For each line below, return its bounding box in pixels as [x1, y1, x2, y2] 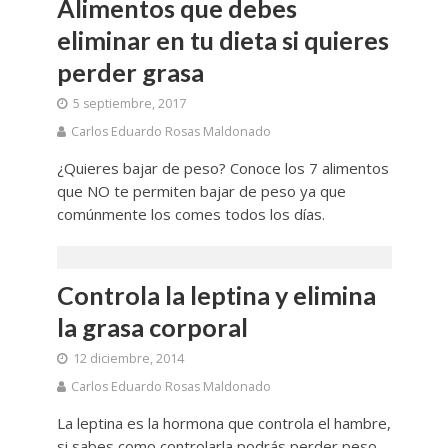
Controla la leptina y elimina [56, 280, 376, 311]
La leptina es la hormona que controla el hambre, [56, 413, 391, 434]
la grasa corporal [56, 312, 248, 343]
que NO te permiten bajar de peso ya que [56, 181, 346, 202]
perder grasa [56, 57, 204, 88]
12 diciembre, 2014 [72, 350, 184, 368]
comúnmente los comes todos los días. [56, 204, 325, 225]
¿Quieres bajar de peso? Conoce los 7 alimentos [56, 158, 389, 179]
